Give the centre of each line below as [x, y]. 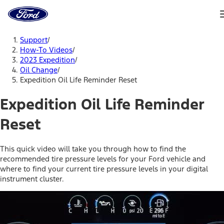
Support [34, 40]
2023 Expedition [47, 60]
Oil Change [39, 70]
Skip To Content [51, 32]
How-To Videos [46, 50]
